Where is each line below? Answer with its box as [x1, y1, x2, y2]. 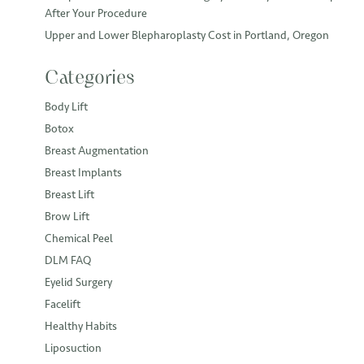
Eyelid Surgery [45, 275, 112, 289]
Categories [45, 68, 135, 89]
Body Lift [45, 99, 88, 114]
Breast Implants [45, 165, 122, 180]
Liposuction [45, 340, 102, 355]
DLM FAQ [45, 253, 91, 267]
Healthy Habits [45, 318, 117, 333]
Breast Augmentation [45, 143, 149, 158]
